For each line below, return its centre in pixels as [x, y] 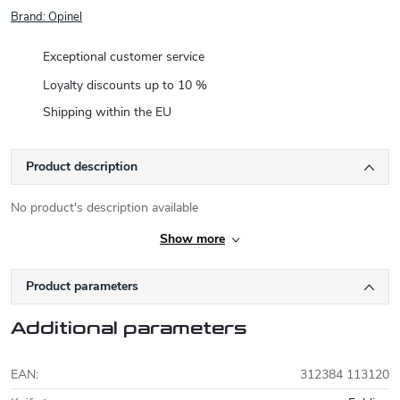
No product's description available [104, 208]
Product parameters [82, 286]
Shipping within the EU [107, 112]
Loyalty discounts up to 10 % [125, 85]
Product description [82, 167]
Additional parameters [129, 329]
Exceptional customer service [124, 57]
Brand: [29, 17]
